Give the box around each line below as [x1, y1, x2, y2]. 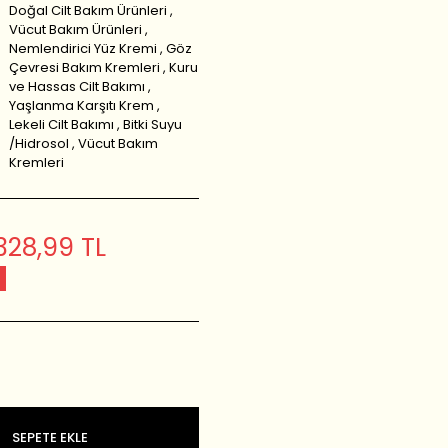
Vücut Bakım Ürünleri [9, 20, 143, 39]
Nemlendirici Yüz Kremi [9, 39, 158, 58]
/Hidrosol [9, 134, 70, 153]
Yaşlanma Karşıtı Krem [9, 96, 155, 115]
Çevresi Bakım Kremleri [9, 58, 161, 77]
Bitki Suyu [123, 115, 183, 134]
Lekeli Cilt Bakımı [9, 115, 115, 134]
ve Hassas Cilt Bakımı [9, 77, 146, 96]
